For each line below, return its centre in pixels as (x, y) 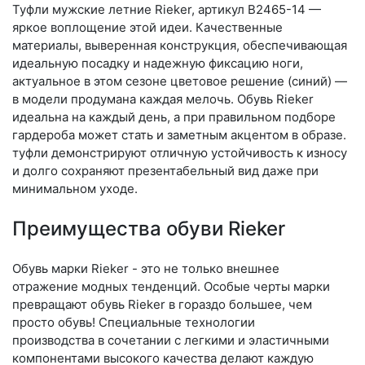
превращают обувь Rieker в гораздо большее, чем (162, 304)
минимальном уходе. (75, 189)
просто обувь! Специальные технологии (134, 322)
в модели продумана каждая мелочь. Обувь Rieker (163, 99)
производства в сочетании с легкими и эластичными (171, 340)
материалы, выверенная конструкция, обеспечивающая (180, 45)
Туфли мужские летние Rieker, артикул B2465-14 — (167, 9)
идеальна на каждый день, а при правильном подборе (174, 117)
